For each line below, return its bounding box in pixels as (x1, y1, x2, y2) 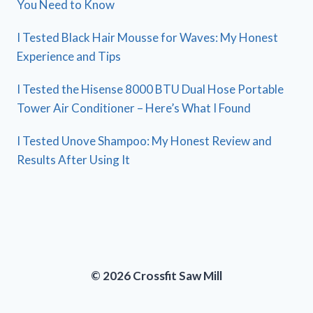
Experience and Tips (17, 49, 121, 64)
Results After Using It (17, 152, 130, 168)
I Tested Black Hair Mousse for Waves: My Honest (17, 30, 278, 45)
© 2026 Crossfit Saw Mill (91, 268, 222, 283)
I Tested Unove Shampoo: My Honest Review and (17, 133, 272, 149)
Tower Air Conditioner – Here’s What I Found (17, 101, 251, 116)
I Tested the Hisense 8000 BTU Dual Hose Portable (17, 82, 284, 97)
